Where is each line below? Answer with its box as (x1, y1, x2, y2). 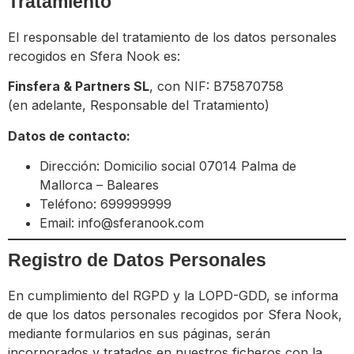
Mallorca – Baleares (40, 176, 159, 193)
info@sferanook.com (78, 214, 204, 231)
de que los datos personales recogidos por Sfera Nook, (8, 306, 342, 322)
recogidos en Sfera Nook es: (8, 47, 180, 64)
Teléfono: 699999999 (40, 195, 171, 212)
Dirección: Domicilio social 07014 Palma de (40, 157, 296, 174)
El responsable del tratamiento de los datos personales (8, 28, 337, 45)
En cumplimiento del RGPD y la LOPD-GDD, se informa (8, 287, 338, 303)
